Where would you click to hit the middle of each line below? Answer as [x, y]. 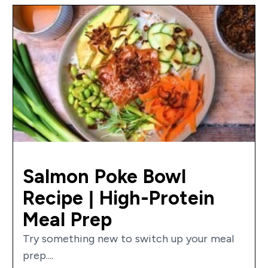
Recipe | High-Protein [118, 198]
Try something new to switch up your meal [128, 238]
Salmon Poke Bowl [104, 176]
